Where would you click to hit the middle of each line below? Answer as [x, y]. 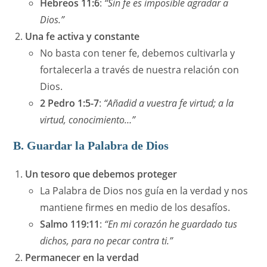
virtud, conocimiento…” [88, 120]
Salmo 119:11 [70, 224]
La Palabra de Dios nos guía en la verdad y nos [144, 191]
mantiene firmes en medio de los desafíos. [135, 208]
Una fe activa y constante [83, 37]
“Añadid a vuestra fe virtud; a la [169, 103]
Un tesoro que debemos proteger [101, 174]
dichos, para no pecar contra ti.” [107, 241]
